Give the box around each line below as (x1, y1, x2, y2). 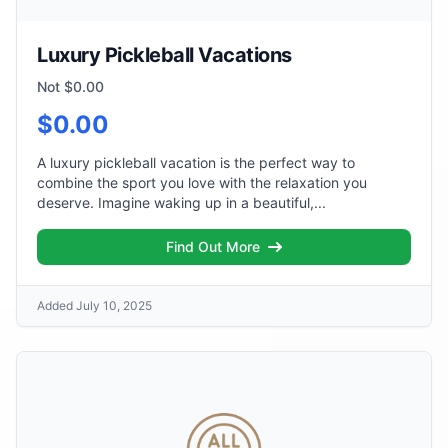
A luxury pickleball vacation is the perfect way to (37, 154, 355, 171)
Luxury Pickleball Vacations (37, 43, 292, 67)
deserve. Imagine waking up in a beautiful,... (37, 194, 326, 211)
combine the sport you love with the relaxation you (37, 174, 367, 191)
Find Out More (166, 238, 260, 255)
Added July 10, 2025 (37, 298, 152, 313)
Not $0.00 (37, 78, 104, 95)
